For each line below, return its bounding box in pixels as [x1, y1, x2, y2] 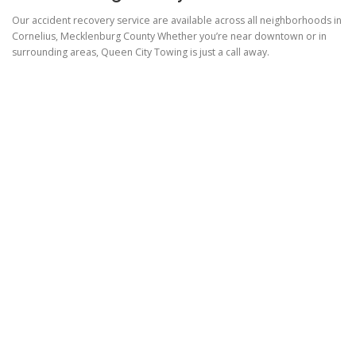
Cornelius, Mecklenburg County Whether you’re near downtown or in [12, 29, 327, 44]
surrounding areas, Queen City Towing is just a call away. [12, 45, 269, 60]
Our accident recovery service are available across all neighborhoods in [12, 14, 342, 28]
